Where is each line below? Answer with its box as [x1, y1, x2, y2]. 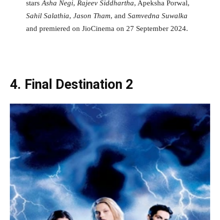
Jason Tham [73, 11, 110, 20]
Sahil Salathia [26, 11, 69, 20]
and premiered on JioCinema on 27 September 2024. [26, 24, 188, 32]
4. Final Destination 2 [10, 76, 133, 92]
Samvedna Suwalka [127, 11, 188, 20]
